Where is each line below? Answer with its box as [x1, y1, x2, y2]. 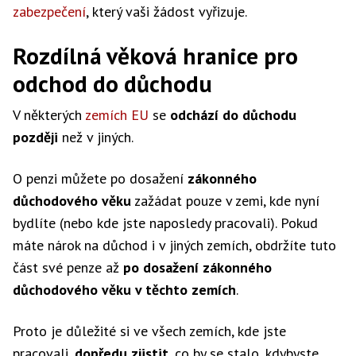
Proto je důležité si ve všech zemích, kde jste [13, 322, 286, 340]
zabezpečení [13, 2, 86, 21]
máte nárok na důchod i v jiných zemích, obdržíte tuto [13, 236, 336, 254]
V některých [13, 106, 85, 124]
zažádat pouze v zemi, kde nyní [131, 192, 319, 210]
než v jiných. [58, 128, 133, 146]
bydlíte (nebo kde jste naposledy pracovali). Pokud [13, 214, 318, 232]
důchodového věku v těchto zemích [13, 281, 236, 299]
